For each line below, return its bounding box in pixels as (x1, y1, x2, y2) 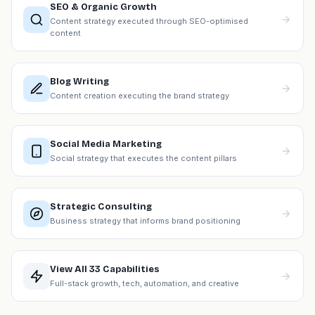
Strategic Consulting (50, 201, 152, 212)
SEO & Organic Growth (50, 1, 157, 13)
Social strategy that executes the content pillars (50, 153, 237, 163)
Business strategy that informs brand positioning (50, 216, 240, 226)
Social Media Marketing (50, 139, 162, 150)
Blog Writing (50, 76, 109, 87)
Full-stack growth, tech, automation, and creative (50, 278, 239, 288)
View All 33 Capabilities (50, 264, 160, 275)
